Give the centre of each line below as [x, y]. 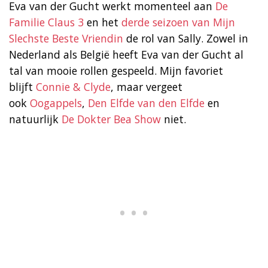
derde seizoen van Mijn [178, 22]
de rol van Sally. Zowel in [186, 38]
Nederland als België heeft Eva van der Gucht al [126, 54]
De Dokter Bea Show [111, 119]
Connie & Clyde [73, 86]
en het [103, 22]
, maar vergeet [147, 86]
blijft [22, 86]
